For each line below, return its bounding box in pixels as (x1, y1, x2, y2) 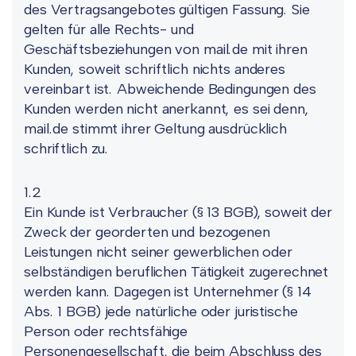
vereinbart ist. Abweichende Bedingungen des (24, 80, 316, 98)
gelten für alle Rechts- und (24, 21, 194, 38)
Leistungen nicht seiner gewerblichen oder (24, 243, 292, 261)
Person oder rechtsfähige (24, 323, 188, 340)
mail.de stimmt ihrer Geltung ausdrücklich (24, 120, 287, 137)
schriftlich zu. (24, 140, 110, 157)
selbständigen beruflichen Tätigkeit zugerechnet (24, 263, 329, 281)
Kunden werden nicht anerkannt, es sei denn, (24, 100, 309, 118)
